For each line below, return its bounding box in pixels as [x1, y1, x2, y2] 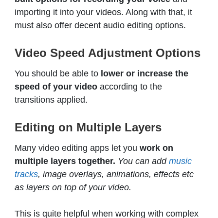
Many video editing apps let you [15, 143, 140, 153]
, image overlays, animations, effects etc [38, 169, 194, 180]
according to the [97, 82, 162, 92]
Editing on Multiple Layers [15, 121, 162, 134]
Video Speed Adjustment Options [15, 46, 200, 60]
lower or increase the [101, 69, 188, 79]
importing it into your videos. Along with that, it [15, 7, 192, 18]
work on [140, 143, 173, 153]
